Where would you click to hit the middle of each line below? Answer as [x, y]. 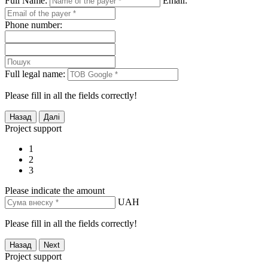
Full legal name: [35, 74]
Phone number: [33, 25]
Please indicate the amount [55, 191]
